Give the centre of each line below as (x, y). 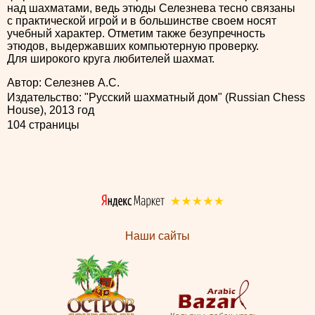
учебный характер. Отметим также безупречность (136, 34)
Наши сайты (157, 236)
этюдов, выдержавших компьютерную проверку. (133, 46)
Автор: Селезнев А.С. (63, 83)
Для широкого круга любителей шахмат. (111, 59)
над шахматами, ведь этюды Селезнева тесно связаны (151, 8)
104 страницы (43, 125)
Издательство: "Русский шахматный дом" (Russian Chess (156, 98)
